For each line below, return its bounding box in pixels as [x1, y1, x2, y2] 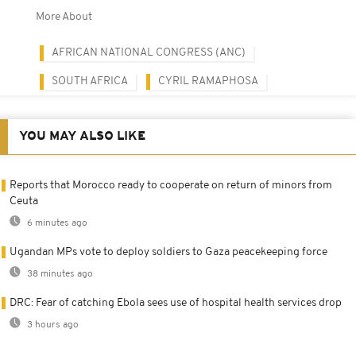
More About [36, 10, 92, 23]
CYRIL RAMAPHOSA [158, 75, 258, 87]
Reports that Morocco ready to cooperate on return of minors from [10, 179, 332, 192]
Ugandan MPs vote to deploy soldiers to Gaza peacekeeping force [10, 246, 327, 258]
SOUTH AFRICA [52, 75, 128, 87]
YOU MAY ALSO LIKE [19, 130, 145, 143]
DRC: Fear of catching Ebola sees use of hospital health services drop [10, 296, 342, 309]
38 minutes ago [25, 269, 93, 279]
